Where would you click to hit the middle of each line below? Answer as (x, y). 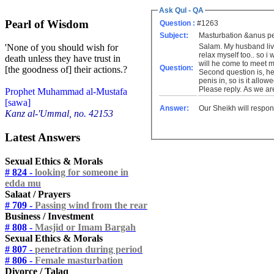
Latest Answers (43, 138)
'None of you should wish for (61, 48)
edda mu (23, 183)
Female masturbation (79, 260)
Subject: (174, 36)
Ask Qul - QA (181, 10)
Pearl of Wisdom (47, 24)
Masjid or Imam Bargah (85, 227)
